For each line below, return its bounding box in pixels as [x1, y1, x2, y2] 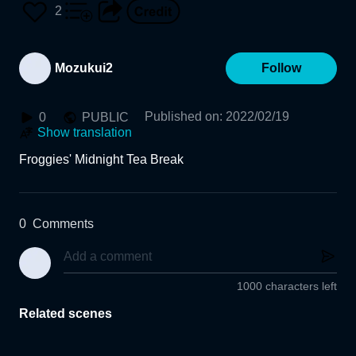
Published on [145, 110, 219, 123]
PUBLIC [82, 110, 129, 124]
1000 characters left [237, 280, 337, 293]
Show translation [37, 126, 132, 139]
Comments [33, 217, 94, 230]
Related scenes [19, 307, 112, 321]
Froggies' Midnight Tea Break [19, 153, 184, 166]
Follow [261, 61, 301, 75]
